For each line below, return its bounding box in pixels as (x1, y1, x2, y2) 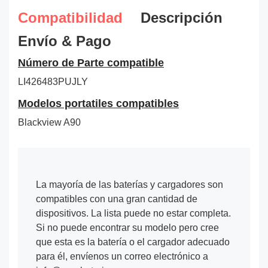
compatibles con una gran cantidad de (36, 193, 197, 204)
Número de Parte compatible (18, 57, 164, 69)
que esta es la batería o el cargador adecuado (36, 236, 230, 247)
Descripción (141, 9, 223, 26)
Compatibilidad (18, 9, 123, 26)
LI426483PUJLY (18, 76, 88, 87)
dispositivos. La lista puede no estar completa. (36, 208, 231, 218)
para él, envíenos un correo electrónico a (36, 251, 208, 261)
